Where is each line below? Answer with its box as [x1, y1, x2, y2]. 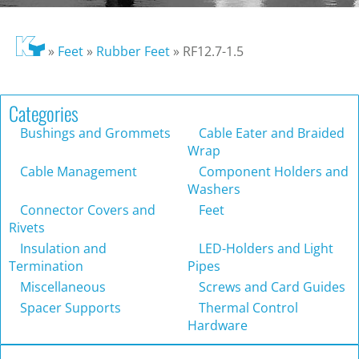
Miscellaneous [17, 278, 106, 296]
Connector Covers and [17, 201, 155, 220]
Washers [188, 180, 240, 199]
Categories [9, 99, 79, 128]
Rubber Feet [95, 42, 170, 61]
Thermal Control [196, 299, 298, 317]
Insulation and [17, 240, 107, 258]
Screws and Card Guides [196, 278, 345, 296]
